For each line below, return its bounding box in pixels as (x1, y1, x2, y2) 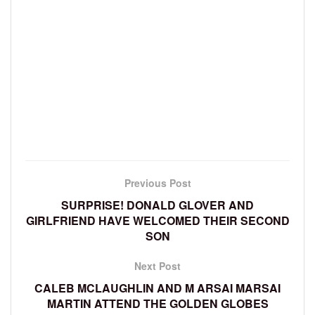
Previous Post (124, 176, 191, 191)
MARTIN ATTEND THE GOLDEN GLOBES (46, 295, 269, 312)
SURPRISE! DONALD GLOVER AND (61, 197, 254, 214)
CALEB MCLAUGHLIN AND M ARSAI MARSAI (34, 280, 281, 297)
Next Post (134, 259, 181, 274)
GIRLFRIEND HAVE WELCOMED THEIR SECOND (25, 212, 290, 229)
